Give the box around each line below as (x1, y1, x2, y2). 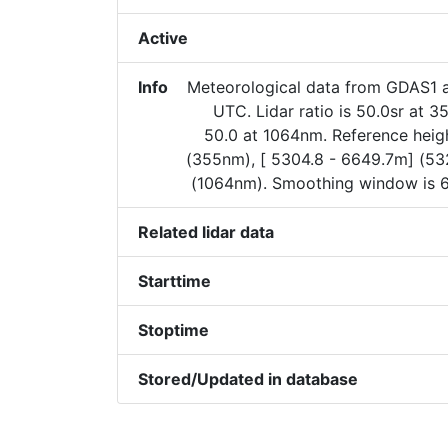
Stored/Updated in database (138, 369, 358, 389)
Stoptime (138, 320, 209, 340)
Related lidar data (138, 222, 274, 242)
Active (138, 28, 188, 48)
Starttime (138, 271, 211, 291)
